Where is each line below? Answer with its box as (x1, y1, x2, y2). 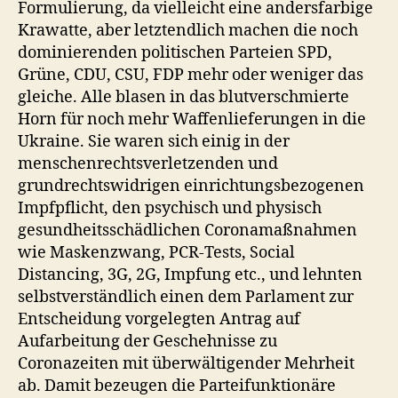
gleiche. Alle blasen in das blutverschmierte (18, 87, 349, 107)
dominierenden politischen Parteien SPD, (18, 43, 332, 63)
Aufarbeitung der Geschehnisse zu (18, 331, 277, 352)
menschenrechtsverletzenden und (18, 154, 278, 174)
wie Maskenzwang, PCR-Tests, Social (18, 243, 295, 263)
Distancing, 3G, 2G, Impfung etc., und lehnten (18, 265, 362, 285)
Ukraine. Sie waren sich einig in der (18, 131, 290, 152)
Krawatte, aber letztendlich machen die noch (18, 20, 358, 41)
